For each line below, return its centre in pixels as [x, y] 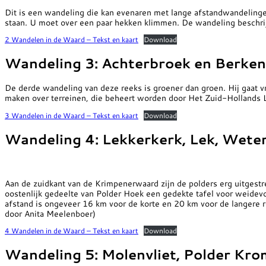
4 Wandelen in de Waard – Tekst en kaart [72, 231]
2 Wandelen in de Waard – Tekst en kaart [72, 40]
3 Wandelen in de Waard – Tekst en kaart [72, 115]
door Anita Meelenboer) [50, 213]
